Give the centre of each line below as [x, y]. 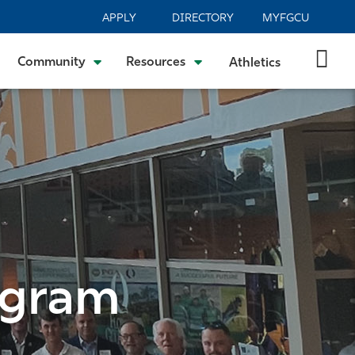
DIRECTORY [202, 19]
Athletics [254, 63]
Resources [156, 63]
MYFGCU [286, 19]
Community [51, 63]
